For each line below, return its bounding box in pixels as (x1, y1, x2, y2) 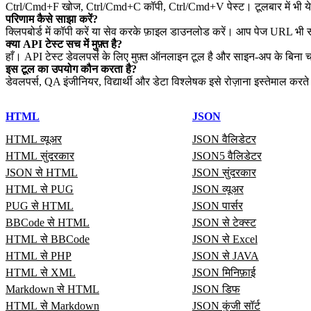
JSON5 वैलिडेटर (192, 149, 262, 162)
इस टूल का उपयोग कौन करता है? (6, 62, 137, 75)
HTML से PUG (6, 183, 74, 195)
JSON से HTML (6, 166, 78, 178)
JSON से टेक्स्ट (192, 216, 256, 228)
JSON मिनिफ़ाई (192, 266, 255, 278)
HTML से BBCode (6, 233, 90, 245)
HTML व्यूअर (6, 133, 62, 145)
